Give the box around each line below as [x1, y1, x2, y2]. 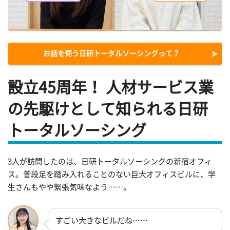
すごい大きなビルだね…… [55, 216, 148, 224]
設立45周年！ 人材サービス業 [8, 79, 214, 95]
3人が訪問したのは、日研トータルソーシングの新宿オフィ [8, 158, 212, 166]
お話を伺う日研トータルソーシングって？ [43, 50, 180, 57]
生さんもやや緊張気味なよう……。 [8, 183, 131, 191]
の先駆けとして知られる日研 [8, 101, 208, 117]
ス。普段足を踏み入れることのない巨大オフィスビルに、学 [8, 170, 216, 179]
